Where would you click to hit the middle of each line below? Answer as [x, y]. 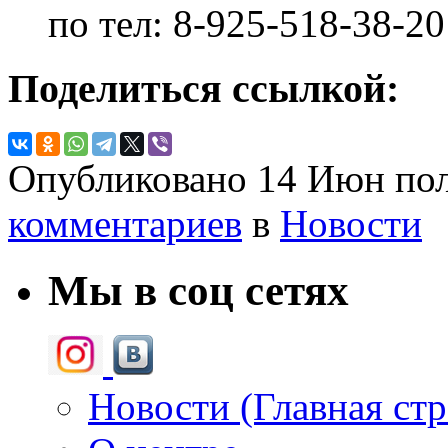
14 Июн [321, 179]
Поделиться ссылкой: [203, 88]
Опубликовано [132, 179]
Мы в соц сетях [198, 291]
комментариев [125, 224]
